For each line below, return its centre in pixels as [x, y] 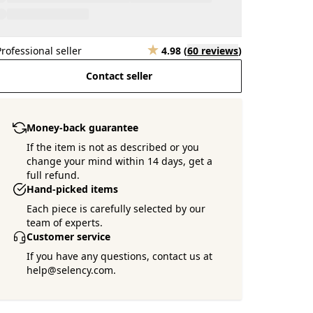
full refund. [53, 175]
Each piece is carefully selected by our [116, 209]
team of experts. [65, 223]
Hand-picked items [73, 189]
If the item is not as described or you [113, 147]
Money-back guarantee [83, 128]
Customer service [69, 236]
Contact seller [119, 76]
